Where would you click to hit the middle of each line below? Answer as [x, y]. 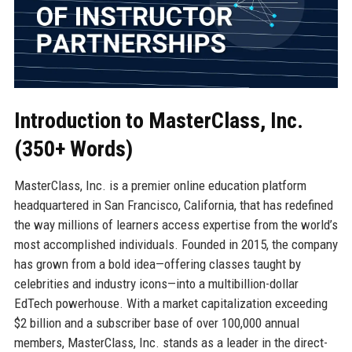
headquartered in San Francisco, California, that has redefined [173, 205]
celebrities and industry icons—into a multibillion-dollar [156, 283]
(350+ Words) [73, 148]
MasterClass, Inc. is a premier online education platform [160, 185]
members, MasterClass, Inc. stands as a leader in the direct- [170, 342]
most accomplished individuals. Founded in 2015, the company [176, 244]
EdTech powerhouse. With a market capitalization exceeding [170, 303]
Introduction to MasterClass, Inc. [158, 120]
